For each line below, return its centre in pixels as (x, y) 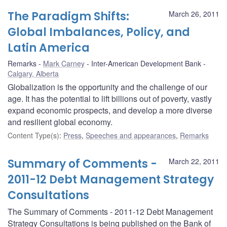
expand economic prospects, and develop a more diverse (110, 110)
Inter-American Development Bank (146, 63)
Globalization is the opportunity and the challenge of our (107, 87)
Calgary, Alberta (33, 73)
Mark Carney (64, 63)
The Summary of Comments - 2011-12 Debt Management (110, 211)
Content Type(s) (33, 135)
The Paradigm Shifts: (68, 16)
